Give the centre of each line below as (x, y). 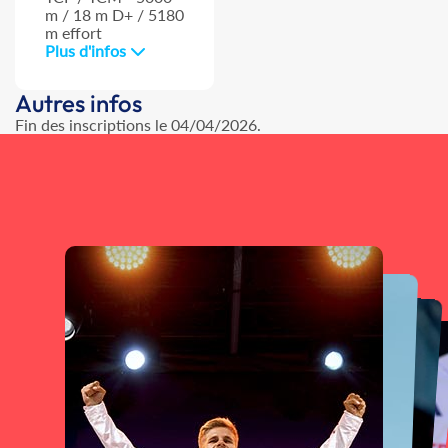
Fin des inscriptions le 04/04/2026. (138, 125)
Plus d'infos (87, 51)
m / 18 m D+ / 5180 (114, 15)
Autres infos (78, 103)
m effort (73, 33)
